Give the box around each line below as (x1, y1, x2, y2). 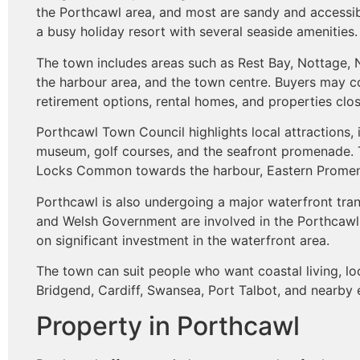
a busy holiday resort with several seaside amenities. (36, 23, 358, 40)
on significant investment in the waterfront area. (36, 231, 329, 248)
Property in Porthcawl (36, 310, 300, 342)
